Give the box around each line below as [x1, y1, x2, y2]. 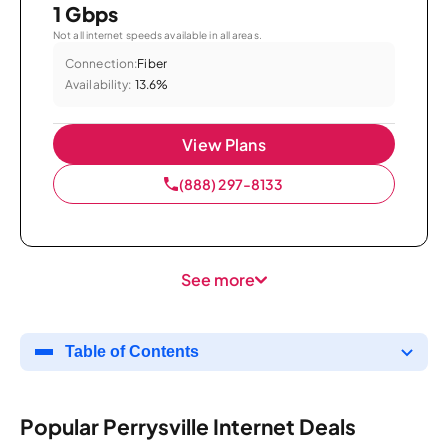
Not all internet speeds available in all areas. [53, 29, 262, 42]
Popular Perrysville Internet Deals [20, 412, 356, 440]
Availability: [65, 77, 132, 93]
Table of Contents [65, 343, 199, 361]
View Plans [182, 134, 266, 156]
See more [181, 269, 255, 291]
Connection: [65, 56, 138, 72]
